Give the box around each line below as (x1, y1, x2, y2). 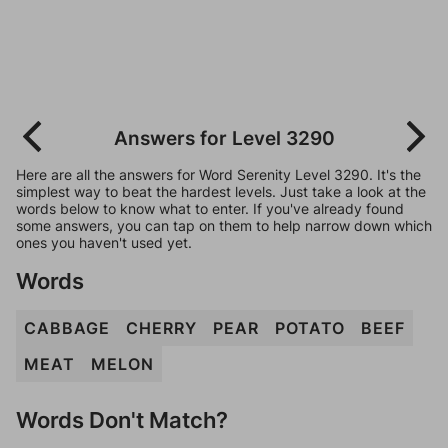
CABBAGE (24, 318, 110, 338)
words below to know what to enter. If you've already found (16, 200, 404, 217)
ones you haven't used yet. (16, 234, 192, 251)
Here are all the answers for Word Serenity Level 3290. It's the (16, 166, 421, 183)
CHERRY (126, 318, 197, 338)
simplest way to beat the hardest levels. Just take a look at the (16, 183, 426, 200)
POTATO (275, 318, 345, 338)
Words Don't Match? (16, 406, 228, 433)
